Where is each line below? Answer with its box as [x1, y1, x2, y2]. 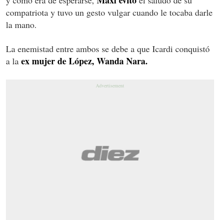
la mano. [6, 18, 37, 30]
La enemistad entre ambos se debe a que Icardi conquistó [6, 42, 210, 55]
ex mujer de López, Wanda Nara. [21, 54, 148, 67]
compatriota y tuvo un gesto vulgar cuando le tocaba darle [6, 6, 213, 18]
